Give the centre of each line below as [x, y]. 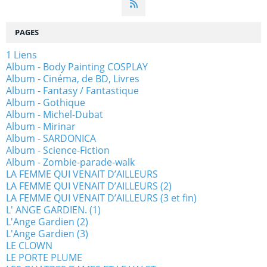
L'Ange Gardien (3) [47, 234]
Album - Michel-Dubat [55, 115]
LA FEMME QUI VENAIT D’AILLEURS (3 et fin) [101, 198]
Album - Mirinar [41, 127]
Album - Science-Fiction [58, 150]
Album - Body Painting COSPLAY [77, 67]
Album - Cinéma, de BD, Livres [73, 79]
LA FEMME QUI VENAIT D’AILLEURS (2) [89, 186]
